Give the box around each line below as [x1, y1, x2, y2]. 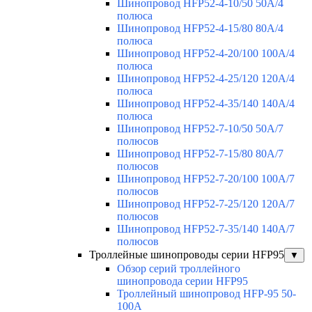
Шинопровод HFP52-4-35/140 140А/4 [117, 97, 295, 110]
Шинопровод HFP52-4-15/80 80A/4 [117, 22, 283, 35]
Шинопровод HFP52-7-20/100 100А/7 [117, 173, 295, 185]
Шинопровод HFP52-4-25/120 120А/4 [117, 72, 295, 85]
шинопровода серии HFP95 [117, 275, 248, 288]
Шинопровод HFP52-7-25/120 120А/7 [117, 198, 295, 210]
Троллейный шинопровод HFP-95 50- [117, 288, 296, 300]
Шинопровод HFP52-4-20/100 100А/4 [117, 47, 295, 60]
